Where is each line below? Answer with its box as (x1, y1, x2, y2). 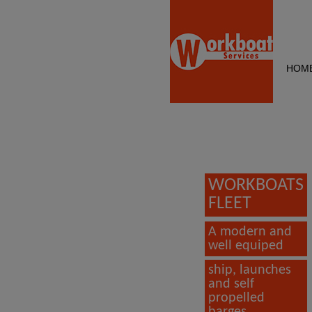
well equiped (208, 238, 283, 253)
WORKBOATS (208, 176, 304, 195)
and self (208, 276, 254, 291)
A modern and (208, 224, 292, 239)
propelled (208, 290, 265, 305)
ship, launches (208, 263, 291, 277)
